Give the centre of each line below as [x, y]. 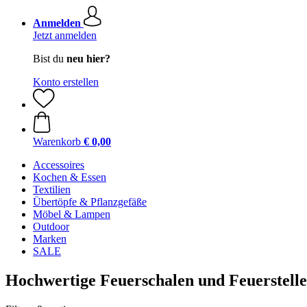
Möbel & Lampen [72, 214]
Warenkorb [57, 142]
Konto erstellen [66, 82]
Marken [50, 239]
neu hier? [88, 59]
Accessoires [59, 165]
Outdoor [51, 226]
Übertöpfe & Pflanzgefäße [90, 202]
